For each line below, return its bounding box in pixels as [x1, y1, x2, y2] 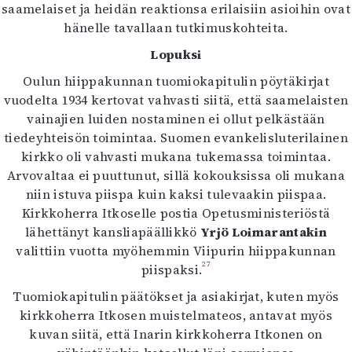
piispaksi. [141, 261, 203, 278]
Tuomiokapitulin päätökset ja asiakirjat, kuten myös [13, 288, 339, 305]
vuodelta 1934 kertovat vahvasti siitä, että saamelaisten [3, 91, 349, 108]
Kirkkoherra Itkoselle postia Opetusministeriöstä [21, 204, 331, 222]
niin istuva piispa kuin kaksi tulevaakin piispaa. [25, 185, 327, 203]
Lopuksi [150, 46, 202, 63]
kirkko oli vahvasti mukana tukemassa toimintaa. [20, 148, 332, 165]
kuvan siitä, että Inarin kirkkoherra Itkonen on [29, 325, 323, 343]
